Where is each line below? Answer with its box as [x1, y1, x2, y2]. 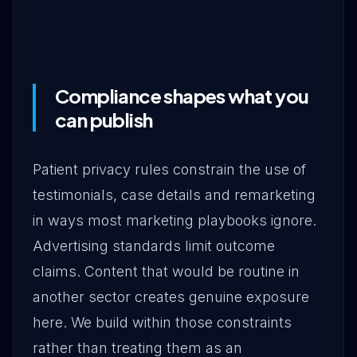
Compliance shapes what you [55, 84, 309, 108]
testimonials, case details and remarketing [33, 186, 316, 203]
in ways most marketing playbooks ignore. [33, 212, 316, 229]
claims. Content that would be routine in [33, 263, 300, 280]
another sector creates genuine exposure [33, 288, 309, 305]
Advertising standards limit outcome [33, 237, 275, 254]
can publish [55, 108, 153, 131]
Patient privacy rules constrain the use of [33, 161, 306, 178]
